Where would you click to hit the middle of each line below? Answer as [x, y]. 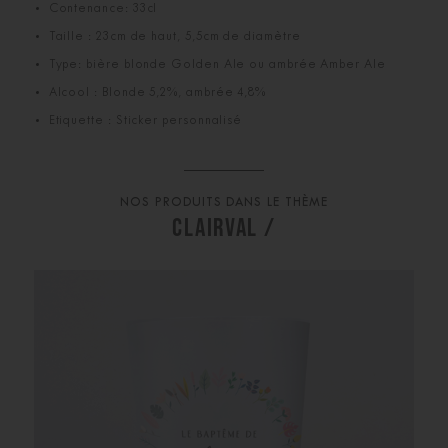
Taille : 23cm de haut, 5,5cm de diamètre [174, 36]
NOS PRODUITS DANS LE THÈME [224, 202]
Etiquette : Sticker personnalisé [145, 120]
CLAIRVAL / [224, 226]
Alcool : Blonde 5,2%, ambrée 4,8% [157, 92]
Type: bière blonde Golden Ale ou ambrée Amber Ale [217, 64]
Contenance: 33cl [103, 8]
